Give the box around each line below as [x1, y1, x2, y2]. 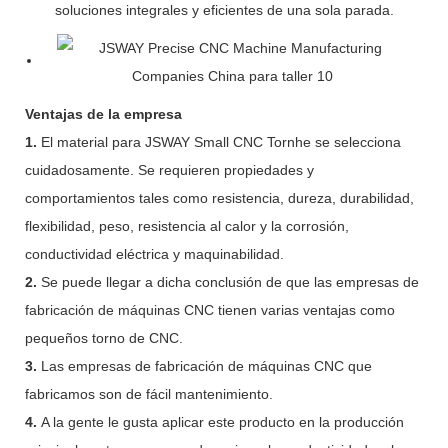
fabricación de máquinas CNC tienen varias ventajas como [25, 301, 395, 318]
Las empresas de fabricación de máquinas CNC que [41, 357, 372, 374]
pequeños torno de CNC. [25, 329, 183, 346]
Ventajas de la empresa [25, 105, 182, 122]
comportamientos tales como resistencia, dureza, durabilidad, [25, 189, 414, 206]
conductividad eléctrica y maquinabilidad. [25, 245, 284, 262]
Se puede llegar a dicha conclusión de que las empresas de [41, 273, 419, 290]
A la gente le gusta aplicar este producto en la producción [41, 413, 404, 430]
